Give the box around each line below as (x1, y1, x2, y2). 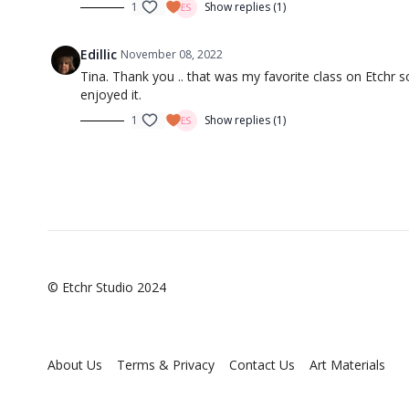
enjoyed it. (80, 86, 142, 104)
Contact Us (229, 356, 295, 373)
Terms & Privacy (117, 356, 215, 373)
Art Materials (309, 356, 385, 373)
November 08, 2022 (121, 47, 223, 63)
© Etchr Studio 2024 (47, 278, 166, 296)
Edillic (80, 46, 117, 64)
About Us (47, 356, 102, 373)
